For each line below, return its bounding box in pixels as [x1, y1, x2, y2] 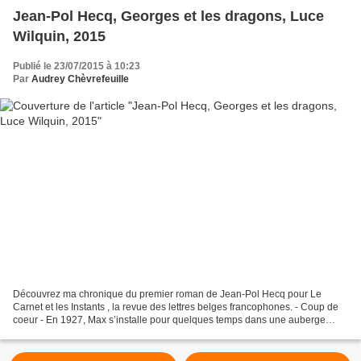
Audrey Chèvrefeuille [31, 73, 129, 85]
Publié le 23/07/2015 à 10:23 [13, 60, 140, 72]
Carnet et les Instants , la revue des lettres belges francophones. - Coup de [13, 301, 338, 313]
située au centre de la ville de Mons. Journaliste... [13, 327, 228, 339]
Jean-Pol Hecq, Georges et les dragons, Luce [13, 7, 324, 24]
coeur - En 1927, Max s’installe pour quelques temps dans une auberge [13, 314, 326, 326]
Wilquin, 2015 [13, 27, 106, 44]
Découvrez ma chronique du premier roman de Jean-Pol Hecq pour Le [13, 288, 322, 301]
